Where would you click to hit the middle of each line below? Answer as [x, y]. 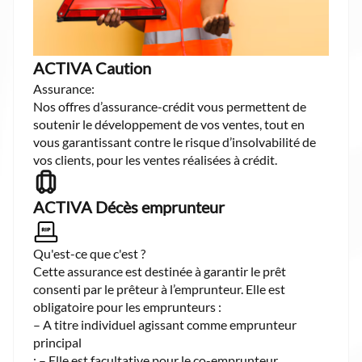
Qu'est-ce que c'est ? [89, 253]
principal [57, 342]
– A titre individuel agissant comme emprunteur [165, 324]
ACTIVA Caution [92, 67]
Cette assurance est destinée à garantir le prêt [160, 271]
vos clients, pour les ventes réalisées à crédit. [155, 159]
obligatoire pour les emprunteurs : [127, 306]
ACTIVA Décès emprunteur [129, 206]
